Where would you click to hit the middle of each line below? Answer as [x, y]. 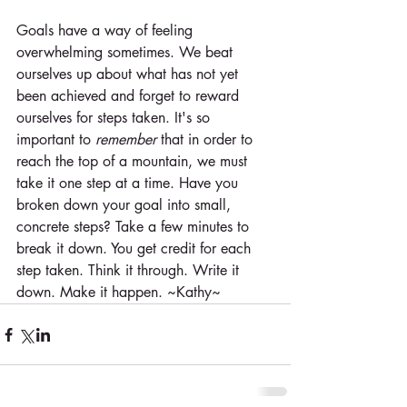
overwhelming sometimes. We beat [127, 52]
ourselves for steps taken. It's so [115, 118]
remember [126, 139]
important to [56, 139]
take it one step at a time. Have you [129, 183]
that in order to [207, 139]
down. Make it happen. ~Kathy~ [119, 292]
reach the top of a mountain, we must [134, 161]
